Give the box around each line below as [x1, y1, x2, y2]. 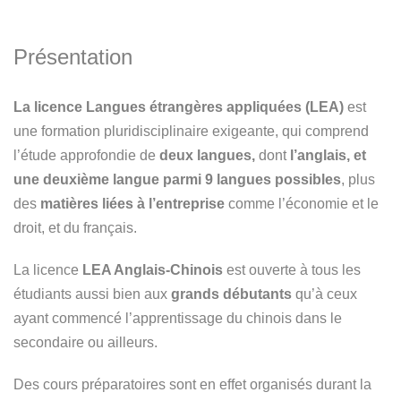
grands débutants [171, 286, 292, 302]
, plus [341, 171, 375, 187]
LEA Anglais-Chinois [82, 261, 223, 277]
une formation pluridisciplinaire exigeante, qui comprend [13, 123, 369, 139]
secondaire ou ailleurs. [13, 334, 158, 350]
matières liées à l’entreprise [37, 195, 225, 211]
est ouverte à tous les [223, 261, 361, 277]
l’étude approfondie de [13, 147, 159, 163]
